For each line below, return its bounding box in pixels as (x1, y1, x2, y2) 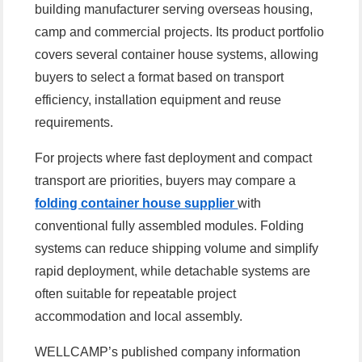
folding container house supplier (35, 196, 238, 211)
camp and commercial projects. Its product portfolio (35, 25, 325, 40)
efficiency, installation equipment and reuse (35, 93, 282, 107)
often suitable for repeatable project (35, 287, 237, 301)
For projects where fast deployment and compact (35, 151, 313, 166)
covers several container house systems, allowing (35, 48, 319, 62)
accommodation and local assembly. (35, 309, 243, 324)
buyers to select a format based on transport (35, 70, 284, 85)
